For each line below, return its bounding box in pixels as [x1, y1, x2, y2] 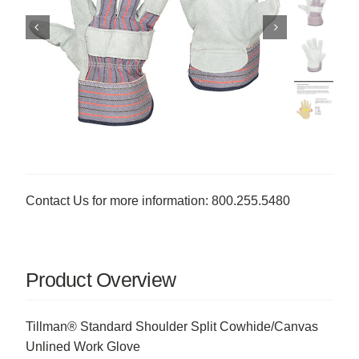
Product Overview [25, 269, 176, 292]
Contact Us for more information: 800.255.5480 [25, 194, 290, 208]
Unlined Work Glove [25, 340, 140, 354]
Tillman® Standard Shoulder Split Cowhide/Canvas [25, 320, 318, 334]
